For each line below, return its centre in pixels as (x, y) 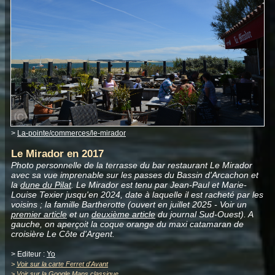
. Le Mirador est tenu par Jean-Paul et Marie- (159, 184)
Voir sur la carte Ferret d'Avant (62, 264)
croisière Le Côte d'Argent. (63, 234)
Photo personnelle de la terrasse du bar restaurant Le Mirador (132, 165)
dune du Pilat (46, 184)
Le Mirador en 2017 (57, 153)
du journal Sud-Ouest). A (204, 214)
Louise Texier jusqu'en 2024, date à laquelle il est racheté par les (137, 194)
